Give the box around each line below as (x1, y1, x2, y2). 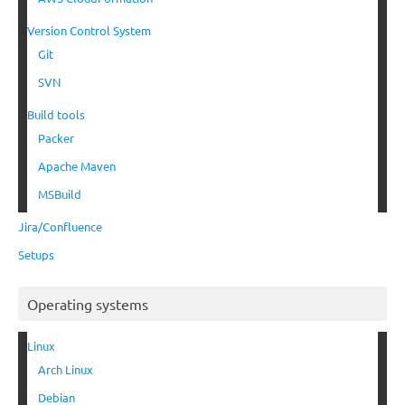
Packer (38, 130, 74, 146)
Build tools (27, 107, 85, 123)
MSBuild (38, 186, 81, 202)
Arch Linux (38, 362, 93, 378)
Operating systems (27, 295, 148, 314)
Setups (18, 247, 54, 263)
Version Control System (27, 23, 151, 39)
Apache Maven (38, 158, 116, 174)
